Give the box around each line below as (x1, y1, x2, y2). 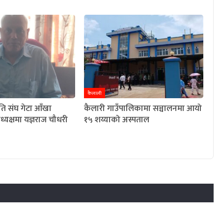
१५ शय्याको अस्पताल (84, 113, 150, 127)
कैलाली (87, 89, 102, 98)
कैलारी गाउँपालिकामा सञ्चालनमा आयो (84, 102, 202, 116)
